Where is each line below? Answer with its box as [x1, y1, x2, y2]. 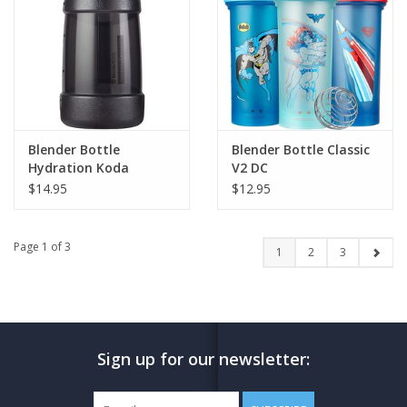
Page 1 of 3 [14, 238, 71, 254]
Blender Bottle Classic [232, 140, 370, 158]
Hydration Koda [28, 158, 129, 176]
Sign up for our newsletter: [97, 347, 310, 370]
